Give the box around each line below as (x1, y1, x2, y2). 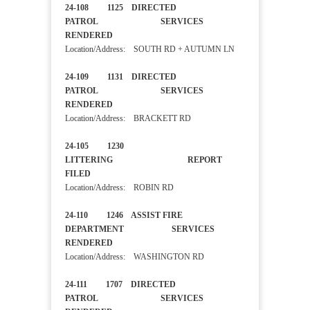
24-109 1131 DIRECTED (65, 72, 176, 82)
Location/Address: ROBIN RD (65, 183, 174, 193)
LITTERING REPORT (65, 155, 222, 165)
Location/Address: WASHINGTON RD (65, 252, 204, 262)
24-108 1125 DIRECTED (65, 3, 176, 13)
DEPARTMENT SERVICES (65, 224, 215, 235)
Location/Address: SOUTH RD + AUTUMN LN (65, 44, 235, 55)
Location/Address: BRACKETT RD (65, 113, 191, 124)
